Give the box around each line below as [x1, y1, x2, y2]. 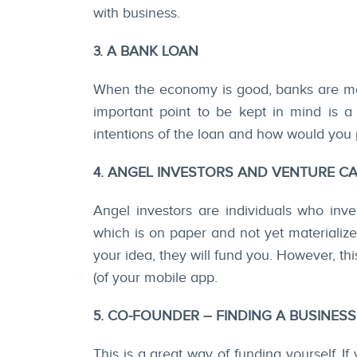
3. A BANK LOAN [93, 43, 198, 61]
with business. [93, 5, 180, 22]
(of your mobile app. [93, 269, 218, 287]
